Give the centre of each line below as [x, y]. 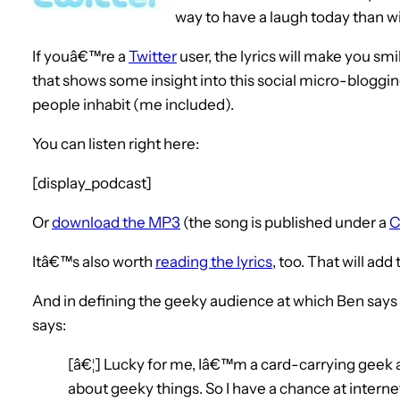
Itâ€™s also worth [94, 261]
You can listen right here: [116, 143]
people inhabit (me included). [133, 104]
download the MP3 [116, 222]
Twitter [153, 56]
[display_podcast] [92, 183]
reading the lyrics [214, 261]
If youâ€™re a [80, 56]
